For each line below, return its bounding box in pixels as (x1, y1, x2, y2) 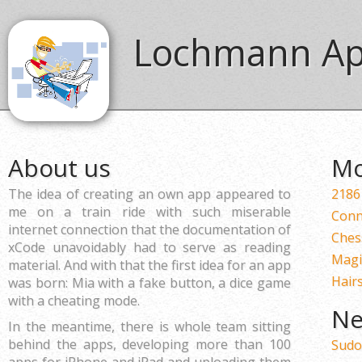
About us (8, 151, 111, 184)
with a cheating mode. (8, 292, 140, 309)
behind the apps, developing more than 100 (8, 335, 291, 353)
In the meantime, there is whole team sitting (8, 318, 291, 335)
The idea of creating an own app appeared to (8, 185, 291, 203)
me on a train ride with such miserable (8, 203, 291, 221)
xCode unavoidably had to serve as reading (8, 238, 291, 256)
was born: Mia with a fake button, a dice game (8, 274, 291, 292)
